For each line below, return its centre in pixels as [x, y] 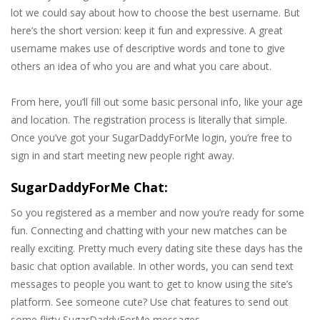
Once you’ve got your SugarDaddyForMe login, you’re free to [151, 138]
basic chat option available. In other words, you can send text [152, 266]
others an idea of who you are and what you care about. [141, 66]
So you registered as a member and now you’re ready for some [157, 213]
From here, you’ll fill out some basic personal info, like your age [157, 102]
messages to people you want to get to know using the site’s [152, 284]
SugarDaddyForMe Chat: [89, 187]
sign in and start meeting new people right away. [122, 156]
